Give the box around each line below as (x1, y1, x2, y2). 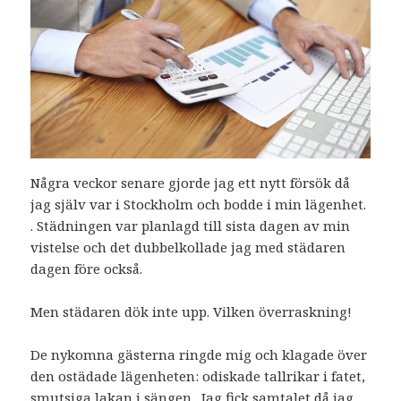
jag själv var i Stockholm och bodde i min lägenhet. (30, 195, 367, 214)
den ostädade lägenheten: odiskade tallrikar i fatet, (30, 367, 366, 386)
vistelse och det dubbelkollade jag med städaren (30, 238, 346, 257)
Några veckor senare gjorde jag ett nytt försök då (30, 174, 351, 192)
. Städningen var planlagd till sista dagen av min (30, 217, 351, 235)
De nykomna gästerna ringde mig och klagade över (30, 346, 368, 364)
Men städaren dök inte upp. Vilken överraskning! (30, 303, 353, 321)
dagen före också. (30, 260, 143, 278)
